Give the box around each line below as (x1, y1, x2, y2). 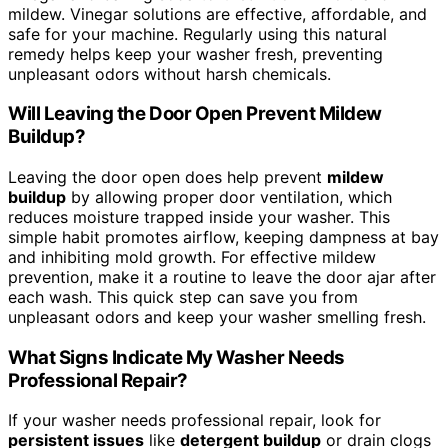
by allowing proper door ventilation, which (66, 187, 392, 208)
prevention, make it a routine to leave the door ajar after (8, 267, 436, 288)
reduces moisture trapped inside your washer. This (8, 207, 390, 228)
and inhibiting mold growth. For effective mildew (8, 247, 376, 268)
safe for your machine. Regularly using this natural (8, 23, 387, 44)
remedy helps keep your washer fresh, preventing (8, 43, 383, 64)
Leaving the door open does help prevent (8, 167, 327, 188)
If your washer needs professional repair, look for (8, 410, 381, 431)
